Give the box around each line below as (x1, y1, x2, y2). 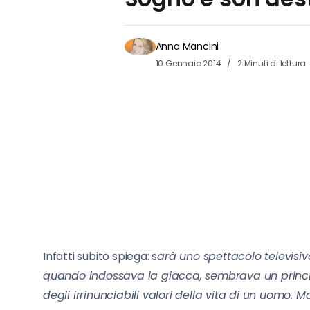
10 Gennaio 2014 (155, 57, 224, 69)
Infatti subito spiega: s (43, 248, 158, 264)
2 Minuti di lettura (235, 57, 307, 69)
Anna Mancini (155, 39, 219, 53)
